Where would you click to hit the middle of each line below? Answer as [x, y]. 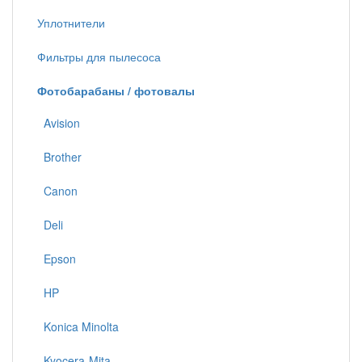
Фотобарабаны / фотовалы [116, 90]
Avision [59, 123]
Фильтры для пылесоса [99, 57]
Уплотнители [71, 23]
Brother [59, 157]
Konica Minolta [78, 326]
